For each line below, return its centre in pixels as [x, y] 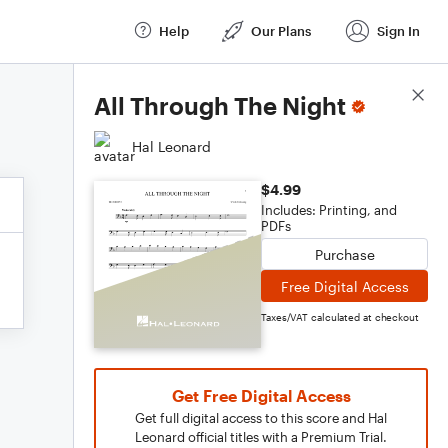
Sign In [398, 30]
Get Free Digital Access [261, 395]
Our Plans [281, 30]
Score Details [383, 96]
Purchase [344, 254]
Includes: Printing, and [329, 210]
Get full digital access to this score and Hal [261, 418]
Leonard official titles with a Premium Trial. [261, 437]
